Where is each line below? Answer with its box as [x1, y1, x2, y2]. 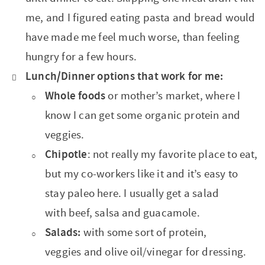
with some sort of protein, [83, 225, 207, 240]
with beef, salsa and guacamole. [45, 206, 200, 221]
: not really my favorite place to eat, [87, 147, 258, 162]
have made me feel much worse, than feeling [25, 30, 240, 45]
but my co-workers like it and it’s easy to [45, 167, 238, 182]
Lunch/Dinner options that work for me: [25, 69, 224, 84]
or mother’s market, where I [105, 89, 241, 104]
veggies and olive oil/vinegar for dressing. [45, 245, 247, 260]
